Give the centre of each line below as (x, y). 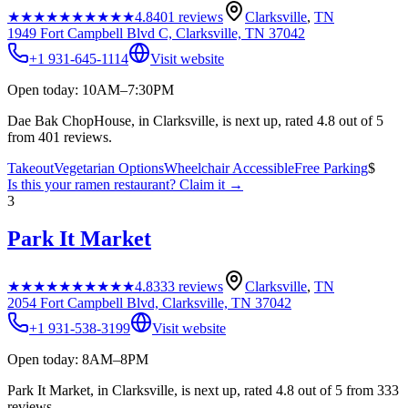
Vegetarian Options (109, 168)
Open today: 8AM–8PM (78, 360)
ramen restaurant (122, 184)
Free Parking (331, 168)
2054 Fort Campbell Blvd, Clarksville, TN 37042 (149, 303)
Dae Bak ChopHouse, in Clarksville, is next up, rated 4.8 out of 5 (195, 120)
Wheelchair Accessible (229, 168)
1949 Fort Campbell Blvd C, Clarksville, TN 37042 (156, 33)
